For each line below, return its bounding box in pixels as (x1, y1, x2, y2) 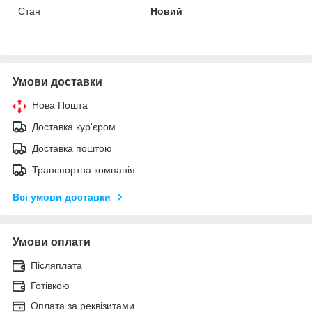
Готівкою (31, 279, 70, 291)
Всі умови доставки (13, 191, 111, 203)
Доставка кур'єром (32, 120, 116, 132)
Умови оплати (13, 235, 91, 248)
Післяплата (31, 259, 82, 271)
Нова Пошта (32, 99, 88, 111)
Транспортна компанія (32, 164, 135, 175)
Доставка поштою (32, 142, 112, 154)
